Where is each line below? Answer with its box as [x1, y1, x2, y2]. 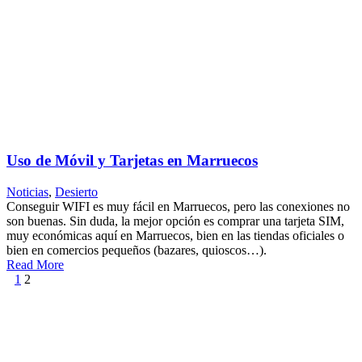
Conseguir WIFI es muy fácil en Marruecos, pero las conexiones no [6, 199, 350, 213]
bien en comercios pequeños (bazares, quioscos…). [6, 242, 267, 257]
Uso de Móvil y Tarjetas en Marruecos [6, 152, 258, 170]
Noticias [6, 184, 48, 199]
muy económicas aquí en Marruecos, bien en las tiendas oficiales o [6, 228, 344, 242]
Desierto [55, 184, 98, 199]
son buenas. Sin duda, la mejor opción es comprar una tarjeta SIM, [6, 213, 344, 228]
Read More [6, 257, 64, 271]
